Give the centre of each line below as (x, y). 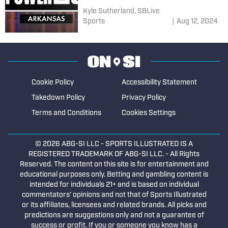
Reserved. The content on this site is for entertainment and (114, 164)
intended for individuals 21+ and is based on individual (114, 185)
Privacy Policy (144, 98)
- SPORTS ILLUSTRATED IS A (146, 144)
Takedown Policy (58, 98)
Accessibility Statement (159, 82)
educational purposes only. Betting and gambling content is (114, 175)
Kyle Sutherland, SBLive (121, 11)
